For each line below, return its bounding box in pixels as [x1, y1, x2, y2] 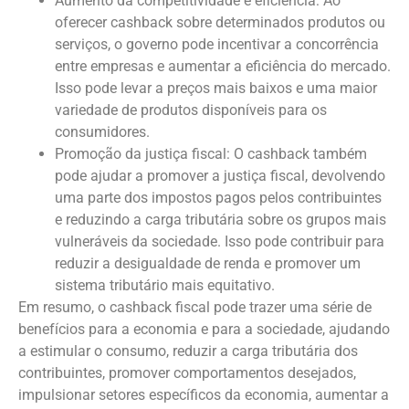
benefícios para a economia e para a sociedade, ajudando [18, 320, 390, 338]
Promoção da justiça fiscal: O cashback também [55, 144, 367, 163]
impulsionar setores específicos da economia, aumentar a [18, 385, 389, 404]
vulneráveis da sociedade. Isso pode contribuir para [55, 232, 384, 250]
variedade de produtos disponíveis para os [55, 100, 327, 119]
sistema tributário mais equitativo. [55, 276, 275, 294]
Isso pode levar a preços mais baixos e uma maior [55, 79, 377, 97]
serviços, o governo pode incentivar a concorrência [55, 35, 379, 53]
